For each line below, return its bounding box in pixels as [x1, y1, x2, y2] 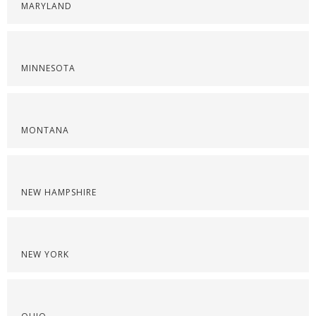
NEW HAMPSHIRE [21, 186, 97, 198]
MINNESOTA [21, 62, 75, 74]
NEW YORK [21, 248, 69, 260]
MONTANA [21, 124, 69, 136]
